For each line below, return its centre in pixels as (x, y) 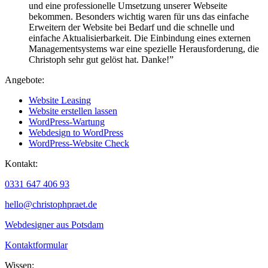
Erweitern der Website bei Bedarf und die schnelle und (132, 28)
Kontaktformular (36, 245)
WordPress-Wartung (67, 122)
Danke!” (156, 60)
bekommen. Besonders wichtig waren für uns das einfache (139, 17)
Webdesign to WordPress (76, 133)
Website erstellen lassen (73, 111)
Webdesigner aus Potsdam (54, 225)
